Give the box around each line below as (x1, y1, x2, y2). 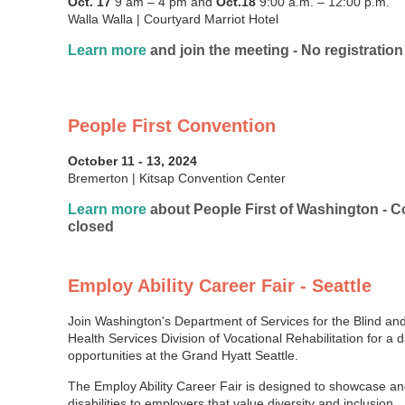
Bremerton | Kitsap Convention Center (68, 170, 286, 185)
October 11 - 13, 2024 (68, 153, 197, 168)
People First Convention (68, 115, 276, 136)
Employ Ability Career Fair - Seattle (68, 275, 372, 296)
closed (68, 218, 114, 234)
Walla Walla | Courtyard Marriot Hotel (68, 11, 278, 26)
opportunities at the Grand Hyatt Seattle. (68, 347, 298, 363)
